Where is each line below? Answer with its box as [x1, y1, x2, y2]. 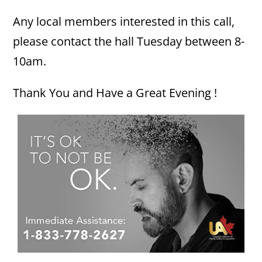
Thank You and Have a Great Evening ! [13, 85, 218, 101]
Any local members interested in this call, [13, 13, 235, 29]
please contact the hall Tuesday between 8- [13, 33, 245, 49]
